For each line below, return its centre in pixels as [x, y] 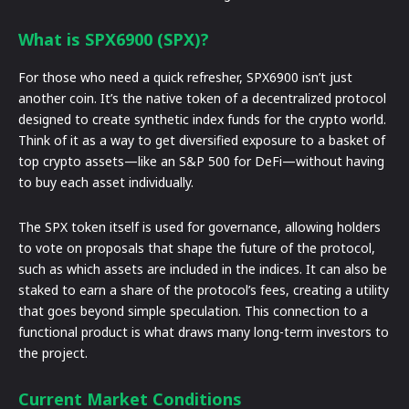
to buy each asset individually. [106, 182]
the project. [53, 352]
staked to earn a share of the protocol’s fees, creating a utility [204, 289]
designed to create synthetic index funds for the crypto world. [202, 119]
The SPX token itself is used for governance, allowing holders [199, 226]
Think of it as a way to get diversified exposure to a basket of [202, 140]
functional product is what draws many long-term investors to [204, 331]
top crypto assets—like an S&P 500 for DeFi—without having [201, 161]
